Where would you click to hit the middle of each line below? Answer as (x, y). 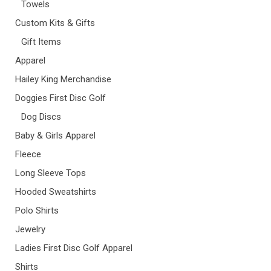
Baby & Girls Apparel (55, 135)
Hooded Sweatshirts (56, 192)
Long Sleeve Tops (51, 173)
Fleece (28, 154)
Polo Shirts (37, 211)
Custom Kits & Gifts (55, 23)
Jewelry (30, 229)
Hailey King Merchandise (63, 79)
